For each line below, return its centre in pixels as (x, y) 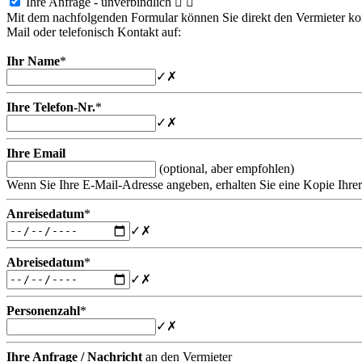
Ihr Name (33, 61)
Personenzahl (43, 310)
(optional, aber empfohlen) (227, 168)
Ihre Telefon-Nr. (51, 107)
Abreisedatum (45, 262)
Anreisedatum (45, 213)
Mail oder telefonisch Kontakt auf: (94, 32)
